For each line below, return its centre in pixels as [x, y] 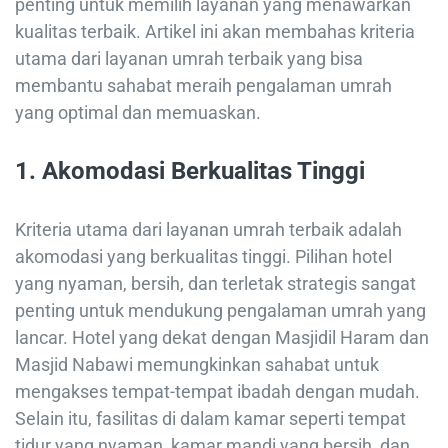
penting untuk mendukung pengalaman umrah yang [220, 311]
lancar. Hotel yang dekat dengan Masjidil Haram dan [222, 338]
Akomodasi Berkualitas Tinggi [203, 170]
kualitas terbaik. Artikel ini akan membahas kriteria [215, 31]
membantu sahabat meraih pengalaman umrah [203, 85]
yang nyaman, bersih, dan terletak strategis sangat [215, 284]
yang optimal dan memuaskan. [138, 112]
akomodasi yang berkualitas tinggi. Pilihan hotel [203, 257]
